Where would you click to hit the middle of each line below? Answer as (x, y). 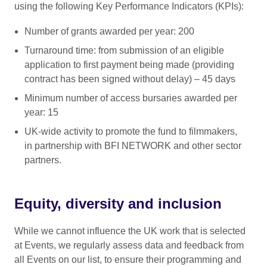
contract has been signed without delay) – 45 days (130, 79)
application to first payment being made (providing (129, 65)
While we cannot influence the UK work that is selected (130, 231)
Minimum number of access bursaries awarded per (131, 98)
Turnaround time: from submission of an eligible (124, 51)
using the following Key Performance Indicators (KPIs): (129, 7)
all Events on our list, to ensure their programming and (128, 259)
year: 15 (41, 113)
